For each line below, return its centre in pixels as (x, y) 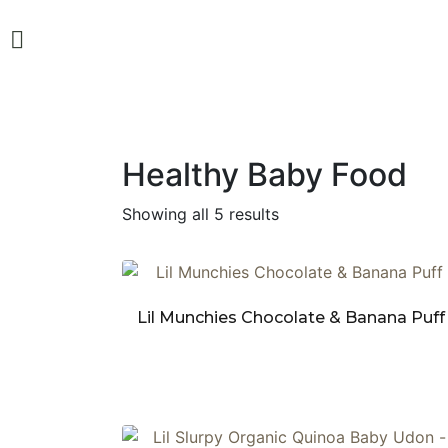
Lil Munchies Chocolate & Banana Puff (291, 317)
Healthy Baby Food (264, 174)
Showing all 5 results (200, 214)
